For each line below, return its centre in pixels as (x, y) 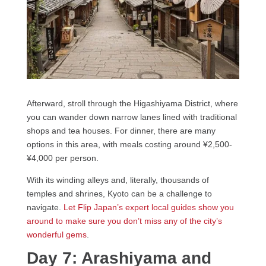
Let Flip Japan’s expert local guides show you (148, 207)
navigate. (45, 207)
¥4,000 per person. (62, 158)
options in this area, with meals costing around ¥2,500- (129, 144)
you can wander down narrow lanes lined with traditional (132, 117)
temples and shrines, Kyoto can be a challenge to (119, 193)
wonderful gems (56, 234)
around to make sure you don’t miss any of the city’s (124, 221)
